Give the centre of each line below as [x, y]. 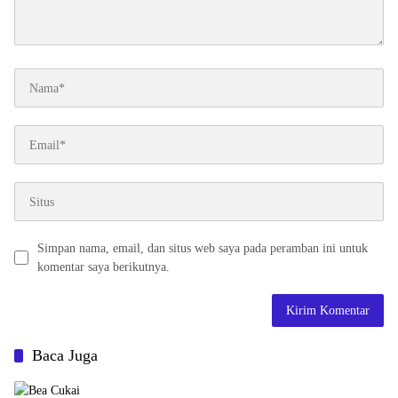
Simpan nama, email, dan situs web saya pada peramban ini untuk [203, 249]
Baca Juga [65, 356]
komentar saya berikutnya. [103, 267]
